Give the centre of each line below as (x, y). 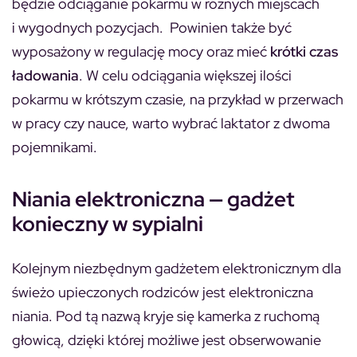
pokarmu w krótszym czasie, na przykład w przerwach (178, 99)
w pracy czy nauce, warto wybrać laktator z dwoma (171, 123)
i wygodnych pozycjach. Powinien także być (152, 27)
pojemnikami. (55, 147)
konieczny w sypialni (108, 224)
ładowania (45, 75)
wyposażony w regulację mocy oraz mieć (141, 51)
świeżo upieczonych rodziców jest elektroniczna (163, 292)
